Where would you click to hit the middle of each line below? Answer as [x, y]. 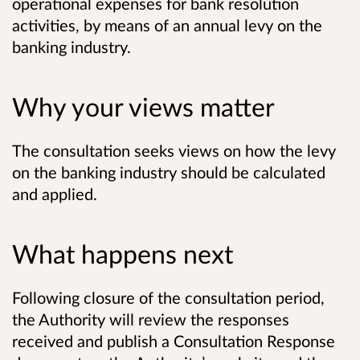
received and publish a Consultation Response [174, 341]
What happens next [123, 254]
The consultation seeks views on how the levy [174, 150]
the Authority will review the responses [151, 319]
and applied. [55, 193]
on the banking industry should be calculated [169, 172]
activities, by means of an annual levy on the [167, 25]
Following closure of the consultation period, [168, 298]
